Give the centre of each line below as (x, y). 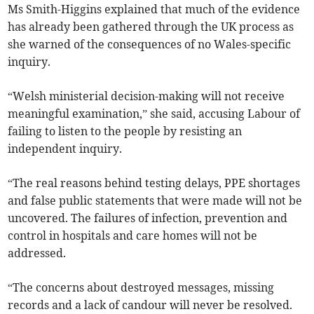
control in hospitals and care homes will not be (133, 236)
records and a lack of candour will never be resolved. (150, 305)
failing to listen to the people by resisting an (125, 131)
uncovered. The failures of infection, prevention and (148, 218)
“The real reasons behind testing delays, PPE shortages (154, 183)
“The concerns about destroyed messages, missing (141, 288)
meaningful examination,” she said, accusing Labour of (154, 114)
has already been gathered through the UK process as (151, 27)
